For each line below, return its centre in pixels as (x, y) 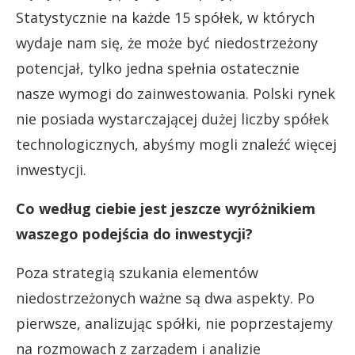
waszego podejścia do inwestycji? (134, 233)
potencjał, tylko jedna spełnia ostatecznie (158, 68)
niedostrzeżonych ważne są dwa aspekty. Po (165, 298)
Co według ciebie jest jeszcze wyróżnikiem (166, 208)
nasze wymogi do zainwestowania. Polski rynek (176, 93)
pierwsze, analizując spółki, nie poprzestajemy (174, 323)
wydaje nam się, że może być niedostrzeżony (167, 42)
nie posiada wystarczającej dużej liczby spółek (172, 118)
